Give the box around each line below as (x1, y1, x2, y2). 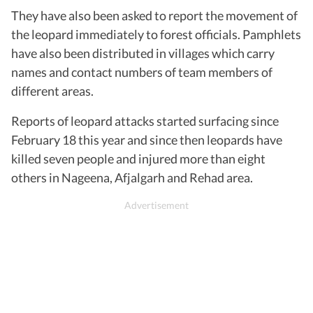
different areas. (11, 82, 94, 99)
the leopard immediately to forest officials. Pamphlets (11, 26, 301, 42)
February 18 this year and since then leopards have (11, 131, 282, 147)
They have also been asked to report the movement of (11, 7, 298, 23)
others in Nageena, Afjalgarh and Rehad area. (11, 169, 253, 185)
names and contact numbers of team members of (11, 64, 272, 80)
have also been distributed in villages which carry (11, 45, 275, 61)
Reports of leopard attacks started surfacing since (11, 112, 279, 129)
